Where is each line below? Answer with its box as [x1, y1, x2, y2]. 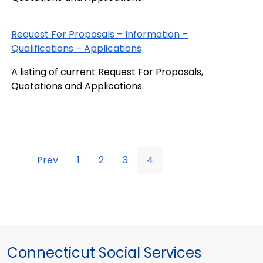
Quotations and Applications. [11, 79, 144, 93]
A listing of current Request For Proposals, [11, 65, 203, 79]
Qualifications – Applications [11, 42, 141, 56]
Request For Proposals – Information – [11, 28, 188, 42]
